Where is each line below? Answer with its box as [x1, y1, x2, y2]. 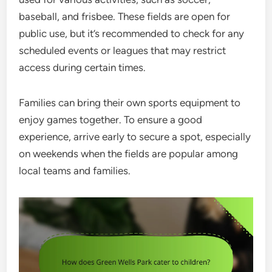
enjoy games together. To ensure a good [19, 114, 203, 126]
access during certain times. [19, 61, 146, 74]
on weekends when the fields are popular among [19, 148, 239, 160]
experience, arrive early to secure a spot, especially [19, 131, 251, 143]
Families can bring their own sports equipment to [19, 97, 241, 109]
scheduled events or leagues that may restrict [19, 44, 226, 57]
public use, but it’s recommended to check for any [19, 27, 245, 40]
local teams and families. [19, 165, 131, 177]
